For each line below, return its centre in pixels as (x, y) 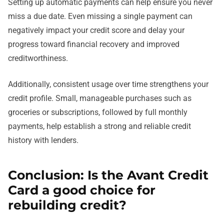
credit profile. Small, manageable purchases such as (100, 98)
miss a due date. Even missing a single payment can (100, 16)
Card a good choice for (82, 190)
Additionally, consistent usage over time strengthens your (108, 84)
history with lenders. (43, 140)
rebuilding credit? (67, 205)
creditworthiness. (38, 58)
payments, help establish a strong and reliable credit (99, 126)
